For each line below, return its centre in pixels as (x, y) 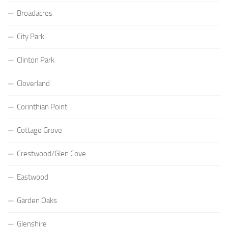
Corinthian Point (42, 107)
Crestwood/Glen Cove (51, 153)
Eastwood (33, 177)
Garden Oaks (37, 200)
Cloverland (33, 83)
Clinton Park (36, 60)
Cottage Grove (39, 130)
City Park (31, 36)
